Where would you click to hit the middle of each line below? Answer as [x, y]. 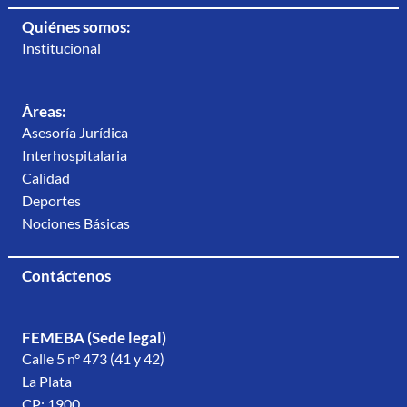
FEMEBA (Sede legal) [94, 338]
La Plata [47, 381]
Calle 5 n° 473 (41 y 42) [93, 358]
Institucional [61, 48]
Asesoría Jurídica [75, 132]
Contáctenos [66, 276]
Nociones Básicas [76, 223]
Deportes [51, 200]
